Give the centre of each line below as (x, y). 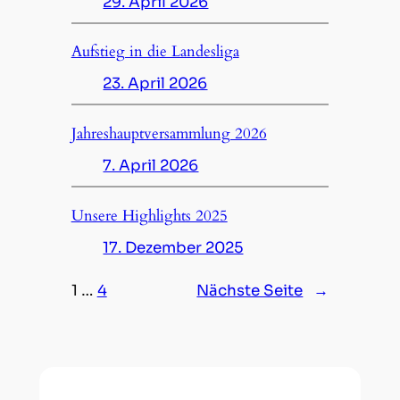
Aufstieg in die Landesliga (155, 52)
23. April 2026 (155, 84)
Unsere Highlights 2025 (149, 216)
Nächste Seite (250, 291)
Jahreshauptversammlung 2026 (169, 134)
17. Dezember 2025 (173, 248)
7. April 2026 (151, 166)
